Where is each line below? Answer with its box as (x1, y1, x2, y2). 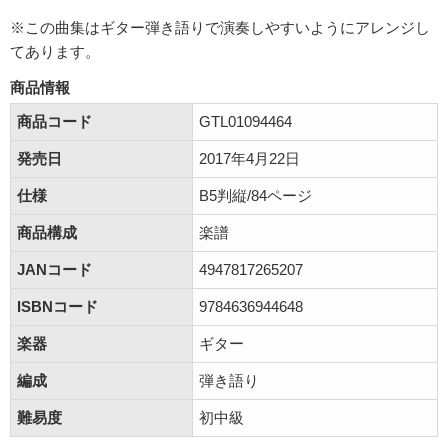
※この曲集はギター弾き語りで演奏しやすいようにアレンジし (10, 19, 430, 36)
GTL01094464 (199, 113, 292, 130)
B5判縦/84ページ (199, 187, 312, 204)
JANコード (17, 261, 92, 278)
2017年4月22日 (199, 150, 300, 167)
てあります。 (10, 43, 100, 60)
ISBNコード (17, 298, 98, 315)
